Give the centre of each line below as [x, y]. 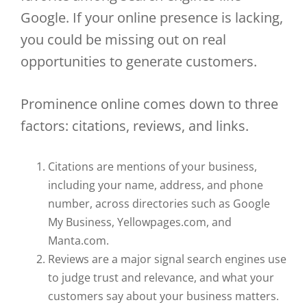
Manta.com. [78, 241]
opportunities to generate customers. [139, 61]
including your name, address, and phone [156, 185]
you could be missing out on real [123, 39]
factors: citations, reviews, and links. [135, 126]
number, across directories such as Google [159, 204]
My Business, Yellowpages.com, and [140, 222]
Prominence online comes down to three [149, 104]
